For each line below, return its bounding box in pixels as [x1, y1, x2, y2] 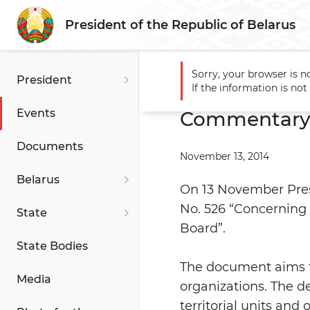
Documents [17, 140, 83, 153]
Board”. [180, 221, 226, 236]
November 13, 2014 [180, 150, 269, 163]
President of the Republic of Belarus [65, 17, 295, 33]
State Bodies [17, 239, 88, 253]
